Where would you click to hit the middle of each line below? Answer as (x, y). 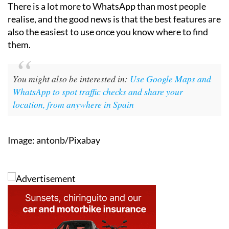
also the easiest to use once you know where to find (108, 32)
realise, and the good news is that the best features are (114, 19)
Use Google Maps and (170, 79)
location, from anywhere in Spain (73, 105)
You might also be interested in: (71, 79)
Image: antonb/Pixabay (54, 140)
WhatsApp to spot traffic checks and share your (98, 92)
